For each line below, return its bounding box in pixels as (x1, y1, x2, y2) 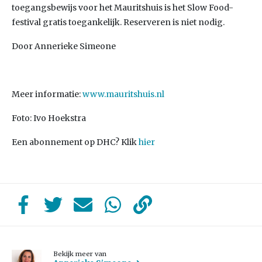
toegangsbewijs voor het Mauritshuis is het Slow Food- (12, 2, 233, 13)
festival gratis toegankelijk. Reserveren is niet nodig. (12, 17, 225, 27)
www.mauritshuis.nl (82, 89, 164, 99)
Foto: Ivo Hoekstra (12, 113, 86, 123)
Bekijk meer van (53, 250, 107, 258)
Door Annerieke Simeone (12, 41, 116, 51)
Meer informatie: (12, 89, 82, 99)
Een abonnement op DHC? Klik (12, 137, 139, 147)
